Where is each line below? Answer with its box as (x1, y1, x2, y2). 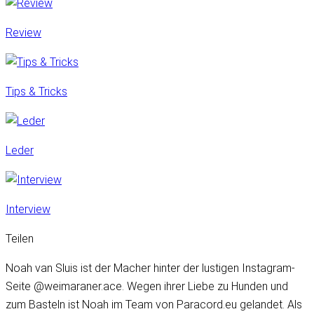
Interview (6, 203, 50, 217)
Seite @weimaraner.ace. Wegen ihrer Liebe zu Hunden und (6, 280, 288, 294)
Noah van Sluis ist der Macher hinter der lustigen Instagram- (6, 261, 295, 275)
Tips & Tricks (6, 85, 67, 99)
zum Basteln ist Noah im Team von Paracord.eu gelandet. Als (6, 298, 302, 312)
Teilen (6, 232, 34, 246)
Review (6, 26, 41, 40)
